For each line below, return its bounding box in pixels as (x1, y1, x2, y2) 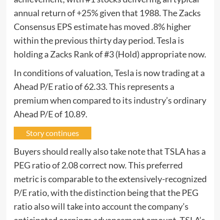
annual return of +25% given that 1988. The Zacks (13, 7, 201, 18)
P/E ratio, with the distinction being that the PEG (13, 187, 198, 198)
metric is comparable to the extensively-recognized (13, 173, 207, 184)
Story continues (26, 128, 79, 137)
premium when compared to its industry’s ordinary (13, 94, 206, 106)
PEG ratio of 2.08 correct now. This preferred (13, 159, 183, 170)
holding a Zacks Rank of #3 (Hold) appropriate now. (13, 48, 206, 59)
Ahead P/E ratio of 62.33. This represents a (13, 81, 174, 92)
